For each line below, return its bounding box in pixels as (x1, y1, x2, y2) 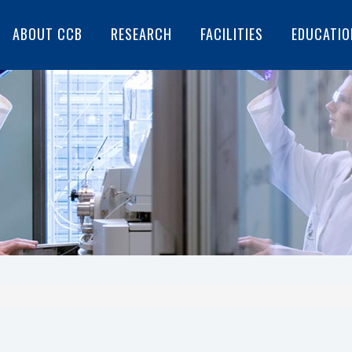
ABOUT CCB (13, 24, 82, 44)
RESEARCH (111, 24, 172, 44)
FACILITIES (200, 24, 263, 44)
